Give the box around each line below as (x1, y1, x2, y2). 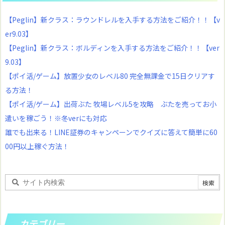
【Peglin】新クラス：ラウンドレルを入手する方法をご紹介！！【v (5, 15, 220, 25)
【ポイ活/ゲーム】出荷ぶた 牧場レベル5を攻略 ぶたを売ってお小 (5, 99, 216, 109)
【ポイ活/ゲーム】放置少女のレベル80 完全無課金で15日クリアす (5, 71, 215, 81)
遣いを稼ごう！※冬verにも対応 (5, 113, 107, 124)
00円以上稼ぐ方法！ (5, 141, 69, 152)
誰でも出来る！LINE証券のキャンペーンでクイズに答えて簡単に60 (5, 127, 217, 138)
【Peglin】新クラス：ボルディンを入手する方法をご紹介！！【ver (5, 43, 219, 53)
